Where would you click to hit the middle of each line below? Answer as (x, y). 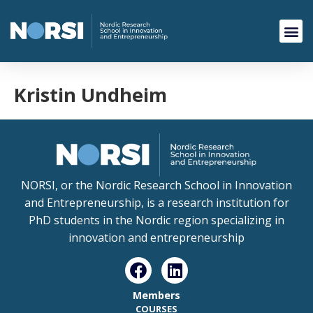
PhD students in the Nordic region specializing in (156, 220)
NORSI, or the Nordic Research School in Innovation (156, 185)
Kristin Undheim (90, 95)
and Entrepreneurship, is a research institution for (156, 203)
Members (156, 295)
